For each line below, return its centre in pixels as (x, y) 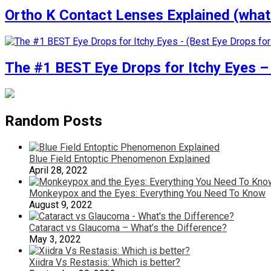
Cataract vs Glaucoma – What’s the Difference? (128, 227)
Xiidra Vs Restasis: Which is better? (105, 262)
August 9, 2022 (61, 204)
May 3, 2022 (55, 239)
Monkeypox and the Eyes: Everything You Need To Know (147, 193)
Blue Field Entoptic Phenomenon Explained (119, 158)
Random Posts (54, 121)
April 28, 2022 (58, 170)
